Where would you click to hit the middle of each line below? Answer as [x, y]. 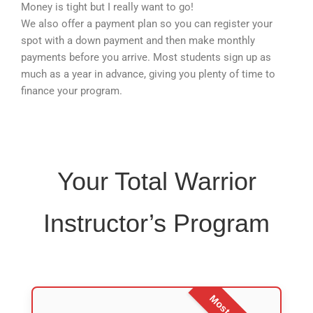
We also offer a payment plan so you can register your [147, 23]
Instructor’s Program [156, 224]
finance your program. [72, 90]
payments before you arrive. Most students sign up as [146, 57]
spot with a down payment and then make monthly [138, 40]
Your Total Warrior [156, 182]
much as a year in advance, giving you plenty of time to [148, 74]
